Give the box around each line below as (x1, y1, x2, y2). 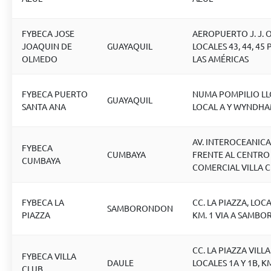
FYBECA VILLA (22, 250, 76, 261)
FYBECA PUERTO (22, 88, 88, 99)
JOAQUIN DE (22, 41, 72, 51)
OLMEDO (22, 53, 57, 64)
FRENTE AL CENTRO (192, 149, 270, 160)
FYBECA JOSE (22, 28, 74, 39)
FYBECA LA (22, 197, 64, 207)
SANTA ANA (22, 101, 66, 112)
